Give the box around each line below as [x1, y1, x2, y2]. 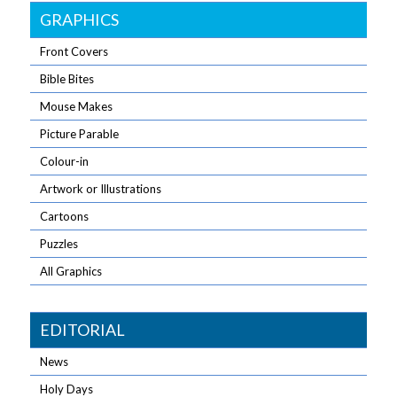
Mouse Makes [40, 99, 113, 113]
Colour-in [40, 154, 90, 168]
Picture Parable [40, 127, 120, 141]
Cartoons [40, 209, 90, 223]
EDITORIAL [40, 320, 126, 339]
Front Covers [40, 44, 109, 58]
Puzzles [40, 237, 79, 251]
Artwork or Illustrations [40, 182, 162, 196]
